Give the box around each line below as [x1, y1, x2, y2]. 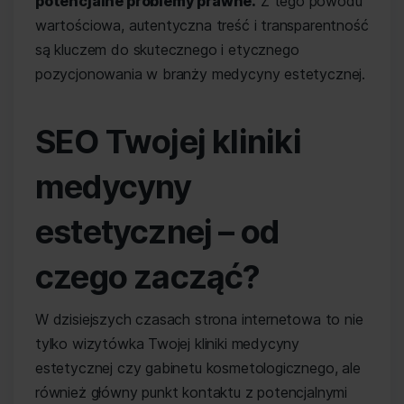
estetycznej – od [35, 212, 280, 252]
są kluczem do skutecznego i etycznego [35, 41, 299, 59]
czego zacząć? [35, 257, 261, 297]
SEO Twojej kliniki [35, 122, 301, 161]
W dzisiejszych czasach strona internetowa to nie [35, 310, 363, 328]
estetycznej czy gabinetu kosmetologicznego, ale [35, 359, 361, 377]
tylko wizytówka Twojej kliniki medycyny [35, 335, 300, 353]
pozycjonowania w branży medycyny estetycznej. [35, 65, 366, 83]
